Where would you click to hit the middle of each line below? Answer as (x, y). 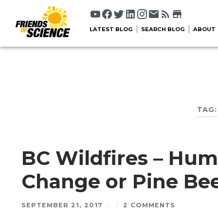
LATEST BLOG (111, 29)
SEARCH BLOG (163, 29)
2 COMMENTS (149, 205)
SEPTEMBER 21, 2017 (62, 205)
